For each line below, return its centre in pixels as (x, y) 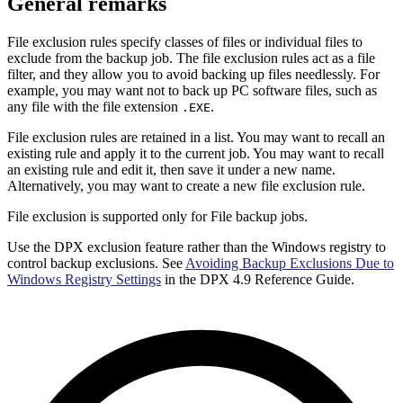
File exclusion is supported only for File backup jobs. (157, 216)
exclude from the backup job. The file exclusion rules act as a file (191, 58)
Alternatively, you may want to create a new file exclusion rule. (186, 185)
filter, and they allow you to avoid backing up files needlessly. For (193, 74)
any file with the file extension (94, 106)
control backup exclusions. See (96, 263)
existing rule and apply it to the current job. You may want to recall (196, 153)
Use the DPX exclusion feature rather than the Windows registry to (197, 246)
